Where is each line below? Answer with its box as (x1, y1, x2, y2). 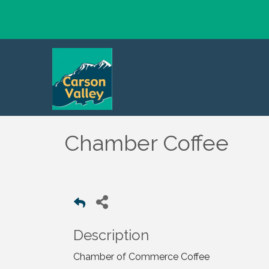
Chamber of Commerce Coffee (73, 251, 210, 262)
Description (73, 226, 149, 244)
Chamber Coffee (64, 130, 229, 156)
